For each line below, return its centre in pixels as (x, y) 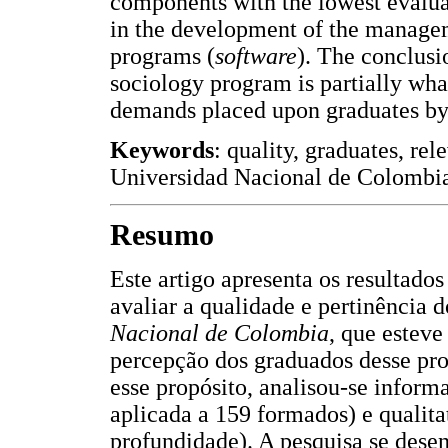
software (256, 56)
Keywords (162, 150)
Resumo (162, 235)
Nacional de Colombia (219, 332)
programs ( (162, 56)
